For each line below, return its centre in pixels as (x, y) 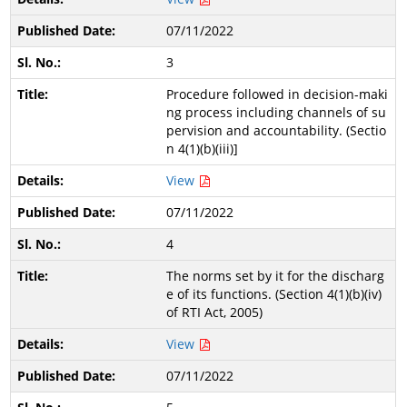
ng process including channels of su (276, 112)
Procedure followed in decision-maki (277, 94)
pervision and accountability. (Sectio (276, 130)
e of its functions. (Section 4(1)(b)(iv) (273, 294)
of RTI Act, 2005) (214, 312)
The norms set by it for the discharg (275, 276)
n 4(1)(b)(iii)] (202, 149)
